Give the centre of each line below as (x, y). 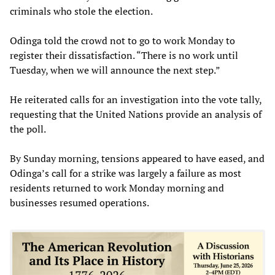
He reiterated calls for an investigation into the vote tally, (136, 99)
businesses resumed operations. (79, 202)
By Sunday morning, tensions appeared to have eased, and (137, 158)
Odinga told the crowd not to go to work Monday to (122, 40)
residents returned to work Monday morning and (117, 188)
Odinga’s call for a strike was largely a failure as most (126, 173)
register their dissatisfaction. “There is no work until (124, 55)
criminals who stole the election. (81, 11)
